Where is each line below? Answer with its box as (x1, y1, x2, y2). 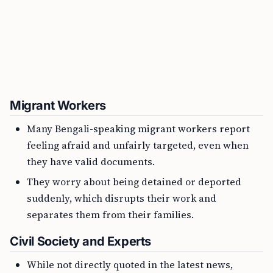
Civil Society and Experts (10, 234, 151, 249)
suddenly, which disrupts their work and (27, 191, 216, 205)
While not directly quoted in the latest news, (27, 258, 233, 271)
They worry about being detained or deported (27, 175, 241, 188)
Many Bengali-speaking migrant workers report (27, 122, 250, 135)
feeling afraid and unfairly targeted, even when (27, 138, 249, 152)
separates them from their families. (27, 208, 194, 221)
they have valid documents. (27, 155, 155, 168)
